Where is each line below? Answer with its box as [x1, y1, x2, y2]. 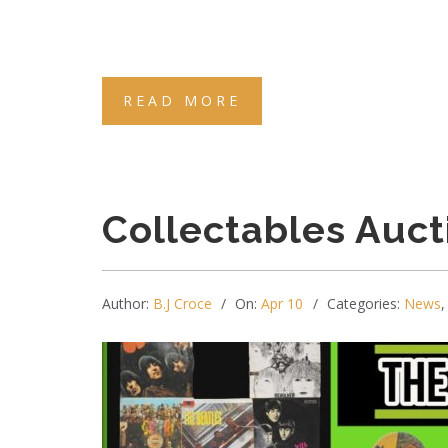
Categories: [327, 294, 404, 313]
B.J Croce [153, 294, 212, 313]
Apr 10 [261, 294, 303, 313]
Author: [102, 294, 153, 313]
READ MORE [123, 91, 241, 110]
